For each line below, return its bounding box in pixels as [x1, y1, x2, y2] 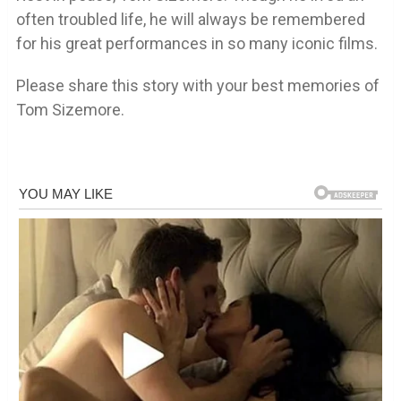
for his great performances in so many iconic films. [15, 34, 378, 54]
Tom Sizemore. [15, 100, 124, 120]
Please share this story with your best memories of [15, 76, 380, 96]
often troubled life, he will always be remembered [15, 10, 365, 30]
